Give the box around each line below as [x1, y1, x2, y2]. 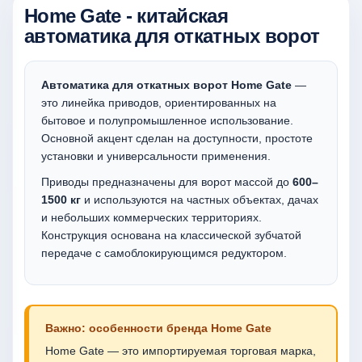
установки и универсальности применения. [41, 149, 271, 162]
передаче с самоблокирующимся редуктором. [41, 246, 287, 259]
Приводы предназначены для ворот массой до [41, 175, 293, 188]
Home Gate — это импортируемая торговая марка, [45, 344, 316, 357]
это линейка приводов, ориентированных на [41, 96, 276, 109]
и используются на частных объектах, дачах [81, 193, 318, 206]
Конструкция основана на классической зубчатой [41, 229, 301, 242]
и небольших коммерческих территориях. [41, 211, 262, 224]
